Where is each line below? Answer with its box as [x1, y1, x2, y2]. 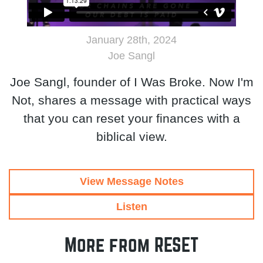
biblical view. [96, 130, 167, 144]
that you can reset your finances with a [23, 112, 240, 126]
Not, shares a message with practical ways [12, 93, 251, 107]
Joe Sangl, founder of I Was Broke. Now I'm [9, 75, 254, 89]
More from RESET [65, 236, 198, 255]
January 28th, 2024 [86, 34, 177, 46]
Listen [116, 201, 147, 213]
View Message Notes [79, 176, 184, 188]
